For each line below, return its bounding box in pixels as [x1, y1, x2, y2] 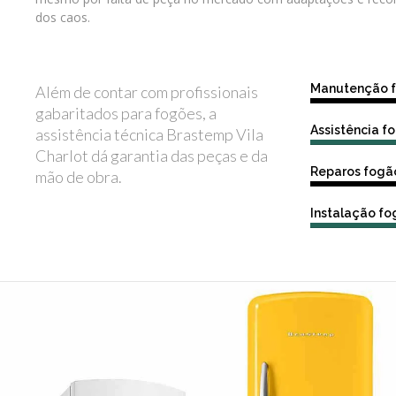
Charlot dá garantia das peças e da [35, 145, 268, 165]
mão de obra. [35, 166, 122, 187]
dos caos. [35, 9, 90, 26]
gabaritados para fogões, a [35, 103, 217, 123]
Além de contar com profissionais [35, 81, 258, 102]
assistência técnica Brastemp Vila [35, 124, 263, 144]
